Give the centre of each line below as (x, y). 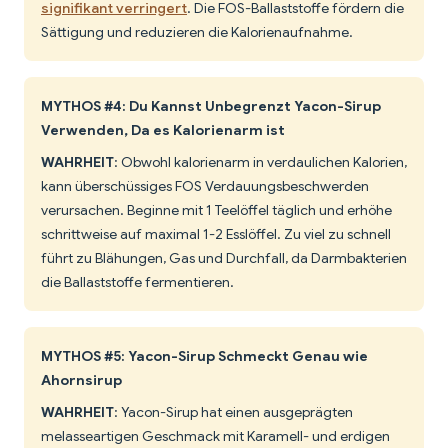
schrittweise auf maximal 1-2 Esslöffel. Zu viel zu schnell (216, 234)
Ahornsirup (81, 380)
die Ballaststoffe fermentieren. (137, 282)
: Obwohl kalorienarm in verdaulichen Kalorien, (260, 162)
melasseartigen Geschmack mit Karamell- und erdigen (215, 436)
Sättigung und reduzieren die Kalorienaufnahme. (197, 32)
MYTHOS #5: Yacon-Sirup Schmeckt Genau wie (204, 356)
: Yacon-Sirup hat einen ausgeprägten (233, 412)
